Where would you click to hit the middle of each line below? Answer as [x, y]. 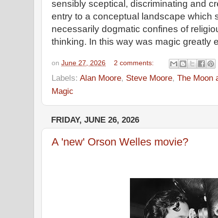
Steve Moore [149, 78]
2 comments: [135, 63]
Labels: [66, 78]
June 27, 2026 [83, 63]
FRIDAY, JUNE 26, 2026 [95, 120]
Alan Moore [100, 78]
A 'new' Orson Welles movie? [120, 142]
